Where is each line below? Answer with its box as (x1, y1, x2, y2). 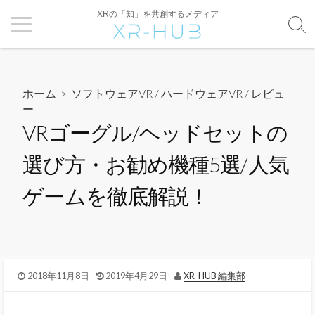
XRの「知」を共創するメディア (96, 9, 219, 20)
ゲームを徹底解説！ (22, 183, 210, 209)
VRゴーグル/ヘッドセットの (22, 120, 288, 146)
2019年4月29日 (105, 269, 168, 281)
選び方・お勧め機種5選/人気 (22, 151, 289, 177)
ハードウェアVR (161, 86, 243, 101)
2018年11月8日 (27, 269, 89, 281)
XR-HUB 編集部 (183, 269, 245, 281)
